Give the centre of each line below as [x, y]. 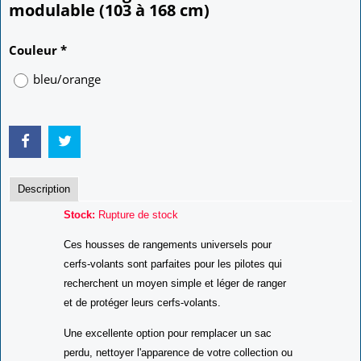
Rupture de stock [137, 240]
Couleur [35, 76]
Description [44, 214]
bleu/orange [67, 104]
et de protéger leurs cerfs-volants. [142, 329]
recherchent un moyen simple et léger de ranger [175, 309]
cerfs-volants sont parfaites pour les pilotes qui [173, 290]
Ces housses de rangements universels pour [168, 271]
